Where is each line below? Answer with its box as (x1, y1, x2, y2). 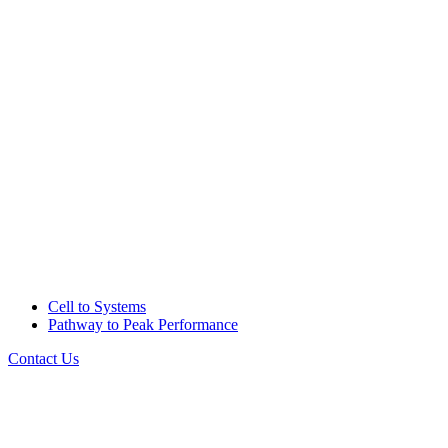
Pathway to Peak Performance (48, 316, 238, 333)
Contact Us (8, 350, 79, 367)
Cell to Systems (48, 298, 146, 315)
